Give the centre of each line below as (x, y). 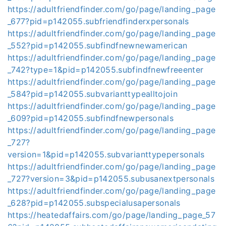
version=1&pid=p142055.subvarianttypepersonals (106, 154)
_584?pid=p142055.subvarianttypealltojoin (93, 94)
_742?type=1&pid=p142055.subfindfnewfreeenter (106, 70)
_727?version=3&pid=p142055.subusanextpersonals (111, 179)
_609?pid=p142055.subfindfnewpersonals (91, 118)
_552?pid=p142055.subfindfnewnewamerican (98, 45)
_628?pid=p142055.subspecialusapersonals (94, 203)
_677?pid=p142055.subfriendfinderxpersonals (98, 21)
